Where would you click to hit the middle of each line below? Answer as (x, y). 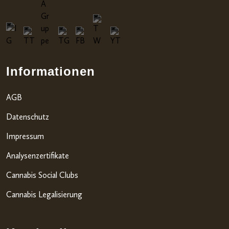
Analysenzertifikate (38, 155)
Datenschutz (28, 117)
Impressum (25, 136)
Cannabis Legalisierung (44, 194)
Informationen (51, 71)
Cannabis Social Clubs (42, 175)
